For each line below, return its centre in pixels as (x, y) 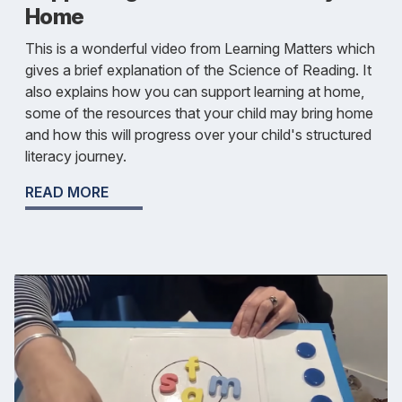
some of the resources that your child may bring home (199, 114)
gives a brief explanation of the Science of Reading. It (198, 70)
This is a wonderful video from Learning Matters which (200, 49)
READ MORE (67, 192)
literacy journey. (76, 157)
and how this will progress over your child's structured (198, 135)
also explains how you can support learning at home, (195, 92)
